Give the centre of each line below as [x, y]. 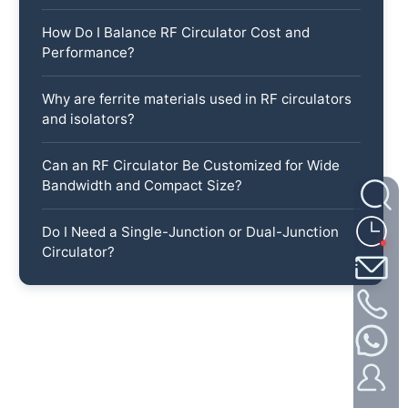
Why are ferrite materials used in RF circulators [197, 98]
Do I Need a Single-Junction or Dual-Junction [191, 231]
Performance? [89, 52]
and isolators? [89, 118]
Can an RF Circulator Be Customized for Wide [191, 165]
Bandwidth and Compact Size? [143, 185]
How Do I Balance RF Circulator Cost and [176, 32]
